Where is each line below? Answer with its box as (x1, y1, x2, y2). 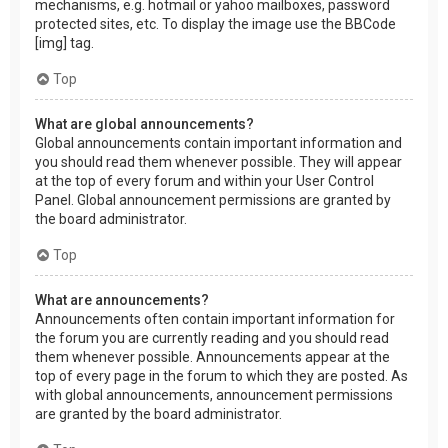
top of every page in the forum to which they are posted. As (35, 368, 408, 385)
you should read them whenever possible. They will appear (35, 154, 402, 171)
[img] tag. (35, 35, 94, 52)
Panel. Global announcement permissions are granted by (35, 192, 391, 209)
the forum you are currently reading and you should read (35, 330, 389, 347)
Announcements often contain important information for (35, 311, 395, 328)
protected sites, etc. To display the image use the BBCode (35, 16, 396, 33)
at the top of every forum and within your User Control (35, 173, 374, 190)
